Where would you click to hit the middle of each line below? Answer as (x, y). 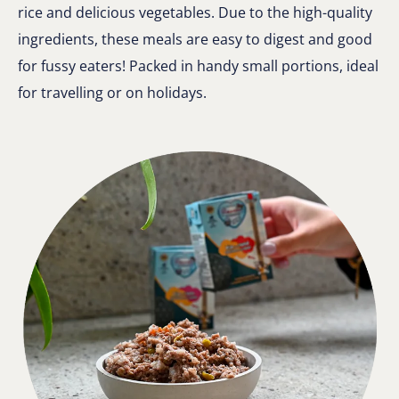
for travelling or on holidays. (112, 92)
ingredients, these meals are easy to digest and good (195, 39)
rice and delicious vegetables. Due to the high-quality (195, 12)
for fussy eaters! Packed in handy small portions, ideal (198, 65)
